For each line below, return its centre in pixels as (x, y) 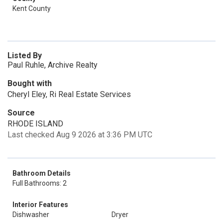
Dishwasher (31, 215)
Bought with (30, 83)
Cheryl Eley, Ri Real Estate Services (69, 94)
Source (21, 113)
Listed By (25, 56)
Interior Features (40, 205)
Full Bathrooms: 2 (40, 183)
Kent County (32, 8)
